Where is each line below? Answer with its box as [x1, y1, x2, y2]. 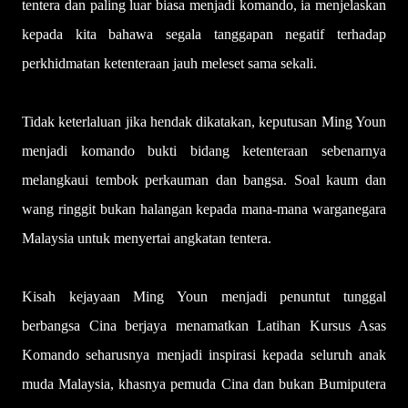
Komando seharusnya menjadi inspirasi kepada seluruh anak [22, 347, 386, 362]
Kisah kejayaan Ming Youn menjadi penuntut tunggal [22, 289, 386, 304]
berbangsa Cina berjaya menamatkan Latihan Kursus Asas [22, 318, 386, 333]
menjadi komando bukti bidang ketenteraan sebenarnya [22, 143, 386, 158]
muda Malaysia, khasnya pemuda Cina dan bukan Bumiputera [22, 376, 386, 392]
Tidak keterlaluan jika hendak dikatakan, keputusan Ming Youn [22, 114, 386, 129]
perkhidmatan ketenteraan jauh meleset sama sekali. [22, 56, 317, 71]
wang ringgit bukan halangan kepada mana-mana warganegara [22, 201, 386, 217]
